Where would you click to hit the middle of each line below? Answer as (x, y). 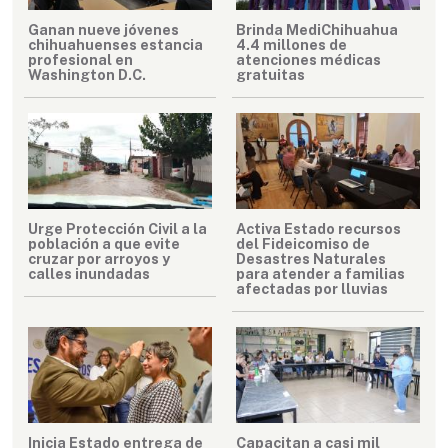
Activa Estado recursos (318, 229)
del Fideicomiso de (303, 244)
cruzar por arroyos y (99, 259)
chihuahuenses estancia (115, 45)
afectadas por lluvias (312, 289)
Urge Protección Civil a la (117, 229)
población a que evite (104, 244)
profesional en (80, 60)
